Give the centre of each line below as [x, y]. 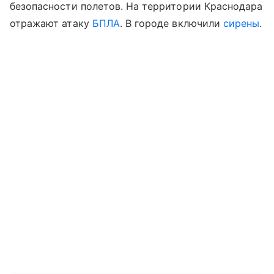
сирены [241, 24]
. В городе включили [171, 24]
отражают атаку [51, 24]
